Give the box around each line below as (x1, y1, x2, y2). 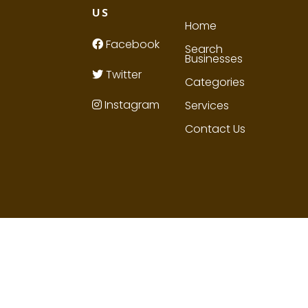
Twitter (103, 67, 142, 83)
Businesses (184, 51, 243, 67)
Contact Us (184, 121, 245, 137)
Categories (184, 74, 245, 91)
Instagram (102, 97, 160, 113)
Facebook (103, 36, 160, 53)
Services (184, 98, 229, 114)
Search (184, 41, 223, 58)
